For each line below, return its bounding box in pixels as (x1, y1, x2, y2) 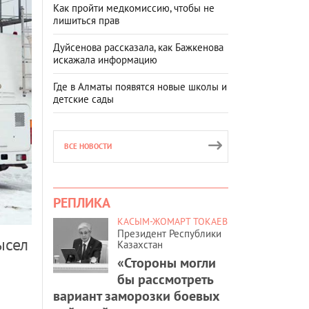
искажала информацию (53, 52, 157, 66)
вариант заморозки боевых (53, 286, 220, 305)
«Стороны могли (117, 253, 216, 272)
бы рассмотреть (117, 270, 213, 288)
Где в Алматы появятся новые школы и (53, 79, 227, 93)
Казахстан (117, 237, 163, 251)
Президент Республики (117, 226, 221, 240)
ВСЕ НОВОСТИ (64, 141, 112, 151)
